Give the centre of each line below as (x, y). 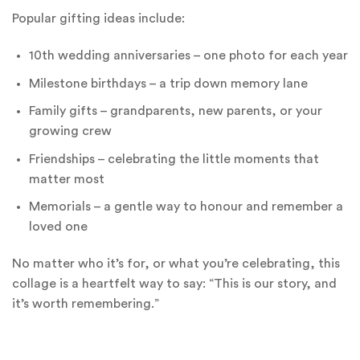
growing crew (70, 131)
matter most (66, 179)
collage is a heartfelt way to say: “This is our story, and (174, 284)
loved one (58, 227)
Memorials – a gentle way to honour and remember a (186, 207)
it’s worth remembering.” (86, 304)
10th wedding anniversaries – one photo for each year (188, 56)
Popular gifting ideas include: (98, 19)
